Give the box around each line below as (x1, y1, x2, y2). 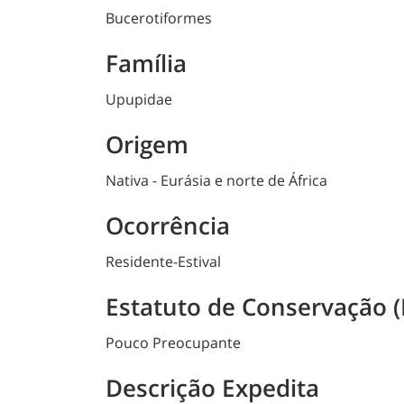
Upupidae (106, 89, 172, 110)
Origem (106, 128, 188, 161)
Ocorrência (106, 209, 230, 243)
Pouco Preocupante (106, 333, 241, 353)
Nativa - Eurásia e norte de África (106, 170, 327, 191)
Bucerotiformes (106, 8, 212, 29)
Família (106, 47, 187, 80)
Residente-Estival (106, 252, 221, 272)
